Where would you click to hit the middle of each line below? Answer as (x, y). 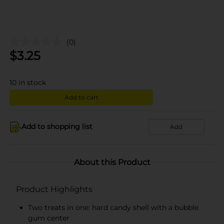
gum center (49, 218)
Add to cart (81, 97)
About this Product (112, 162)
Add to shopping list (57, 126)
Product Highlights (54, 189)
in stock (32, 82)
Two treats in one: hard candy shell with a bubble (113, 207)
